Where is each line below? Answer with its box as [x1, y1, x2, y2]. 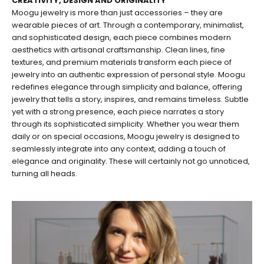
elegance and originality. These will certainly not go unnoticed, [12, 156, 250, 167]
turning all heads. [12, 168, 77, 179]
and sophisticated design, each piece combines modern [12, 32, 231, 43]
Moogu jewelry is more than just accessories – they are [12, 7, 223, 18]
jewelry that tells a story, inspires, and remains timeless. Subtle [12, 94, 249, 105]
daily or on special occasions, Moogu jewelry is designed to [12, 131, 240, 142]
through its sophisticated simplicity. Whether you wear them [12, 118, 239, 130]
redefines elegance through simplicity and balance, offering [12, 81, 242, 93]
